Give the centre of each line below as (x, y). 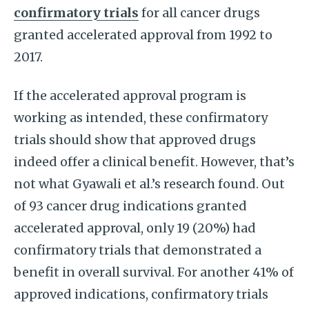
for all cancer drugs (199, 13)
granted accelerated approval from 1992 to (143, 35)
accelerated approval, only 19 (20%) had (135, 228)
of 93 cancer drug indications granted (130, 206)
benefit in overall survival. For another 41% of (154, 272)
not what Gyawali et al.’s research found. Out (149, 184)
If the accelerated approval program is (130, 96)
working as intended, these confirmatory (141, 118)
